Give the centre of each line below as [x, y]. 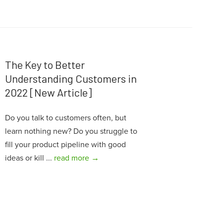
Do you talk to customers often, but [65, 118]
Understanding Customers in [71, 78]
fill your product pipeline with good [65, 144]
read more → [76, 158]
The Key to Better [45, 64]
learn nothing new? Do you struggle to [71, 131]
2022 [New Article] [48, 92]
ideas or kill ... [29, 158]
